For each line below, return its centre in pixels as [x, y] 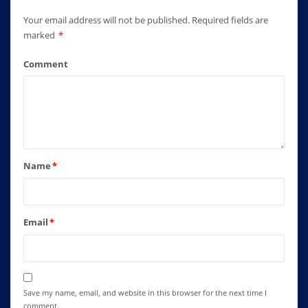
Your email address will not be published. [106, 20]
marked [40, 35]
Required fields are [230, 20]
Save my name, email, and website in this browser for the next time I [145, 293]
